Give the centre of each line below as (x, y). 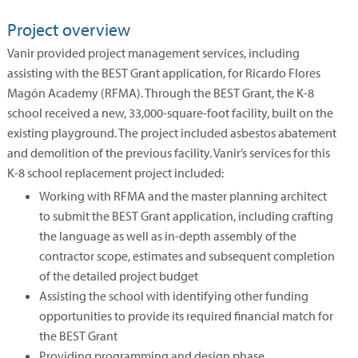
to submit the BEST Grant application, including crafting (186, 215)
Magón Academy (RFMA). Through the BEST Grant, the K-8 (161, 93)
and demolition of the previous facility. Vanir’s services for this (169, 153)
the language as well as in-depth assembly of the (168, 235)
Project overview (69, 29)
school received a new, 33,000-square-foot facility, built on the (170, 113)
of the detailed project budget (119, 275)
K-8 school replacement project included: (115, 173)
